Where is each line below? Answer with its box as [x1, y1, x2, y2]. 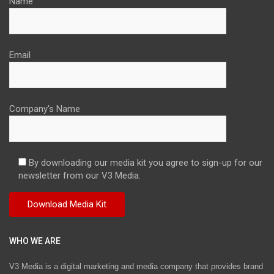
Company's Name [9, 103, 80, 114]
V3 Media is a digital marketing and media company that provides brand [9, 261, 263, 271]
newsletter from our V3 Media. [18, 169, 141, 181]
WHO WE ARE [9, 235, 61, 246]
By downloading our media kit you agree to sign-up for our [29, 157, 262, 168]
